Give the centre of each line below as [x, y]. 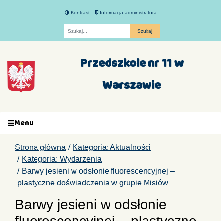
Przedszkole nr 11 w [131, 63]
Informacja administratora [127, 12]
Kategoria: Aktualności [112, 147]
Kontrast [79, 12]
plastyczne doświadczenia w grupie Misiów [93, 183]
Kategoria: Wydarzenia [62, 159]
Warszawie [132, 85]
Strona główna [40, 147]
